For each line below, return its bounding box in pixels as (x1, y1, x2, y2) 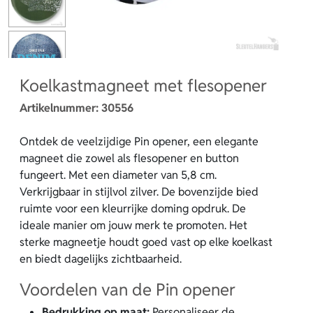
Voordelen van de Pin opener (20, 279, 235, 300)
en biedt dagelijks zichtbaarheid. (20, 252, 182, 266)
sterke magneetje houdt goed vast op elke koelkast (20, 235, 272, 249)
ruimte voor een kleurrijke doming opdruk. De (20, 201, 246, 216)
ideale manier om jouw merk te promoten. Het (20, 218, 247, 233)
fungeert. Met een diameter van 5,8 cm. (20, 168, 217, 182)
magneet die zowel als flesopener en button (20, 151, 239, 166)
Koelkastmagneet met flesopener (20, 75, 267, 96)
